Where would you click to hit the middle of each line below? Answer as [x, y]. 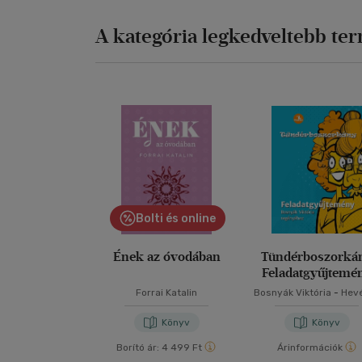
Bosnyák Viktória [293, 292]
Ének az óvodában [166, 256]
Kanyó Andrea [317, 305]
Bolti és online [176, 218]
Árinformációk [309, 347]
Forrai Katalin [167, 292]
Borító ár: [138, 347]
